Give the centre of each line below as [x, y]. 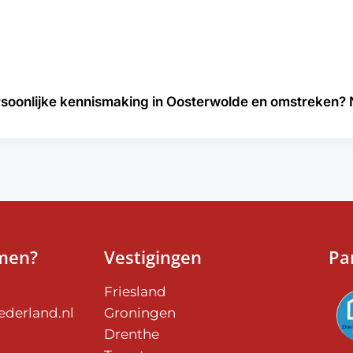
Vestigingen [153, 257]
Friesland [135, 292]
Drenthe [132, 334]
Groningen [140, 313]
